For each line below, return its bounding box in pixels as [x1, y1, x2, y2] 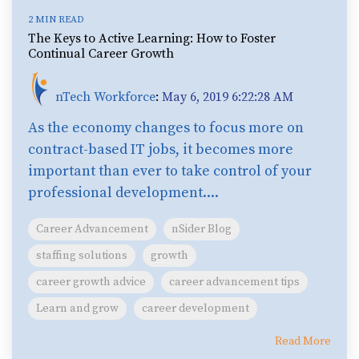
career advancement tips [169, 275, 300, 290]
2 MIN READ [28, 14, 84, 26]
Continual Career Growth [28, 46, 174, 63]
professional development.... [28, 184, 219, 203]
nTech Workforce [55, 89, 155, 106]
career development [142, 301, 249, 317]
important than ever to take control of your [28, 162, 312, 181]
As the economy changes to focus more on [28, 119, 304, 138]
